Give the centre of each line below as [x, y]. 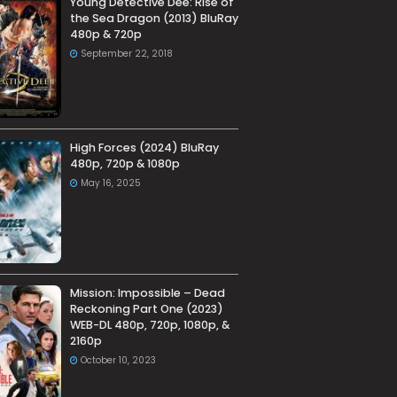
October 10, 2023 [118, 361]
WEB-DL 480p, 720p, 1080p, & [149, 325]
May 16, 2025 [110, 183]
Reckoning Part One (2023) [146, 309]
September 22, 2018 [126, 54]
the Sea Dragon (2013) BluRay [154, 18]
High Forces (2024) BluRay [144, 148]
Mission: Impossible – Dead [147, 293]
